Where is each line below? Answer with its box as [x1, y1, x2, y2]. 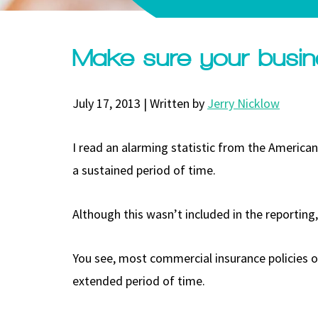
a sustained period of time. [72, 161, 216, 178]
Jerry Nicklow [207, 94, 280, 111]
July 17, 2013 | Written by [72, 94, 207, 111]
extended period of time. [72, 272, 205, 289]
